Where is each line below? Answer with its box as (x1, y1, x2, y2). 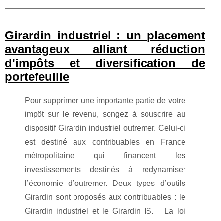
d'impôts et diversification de (5, 56, 205, 70)
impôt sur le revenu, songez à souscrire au (25, 110, 185, 118)
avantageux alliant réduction (5, 42, 205, 56)
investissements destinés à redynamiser (25, 165, 185, 174)
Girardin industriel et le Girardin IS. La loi (25, 206, 185, 215)
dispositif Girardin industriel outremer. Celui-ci (25, 123, 185, 132)
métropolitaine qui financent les (25, 151, 185, 160)
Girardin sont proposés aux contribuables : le (25, 192, 185, 201)
